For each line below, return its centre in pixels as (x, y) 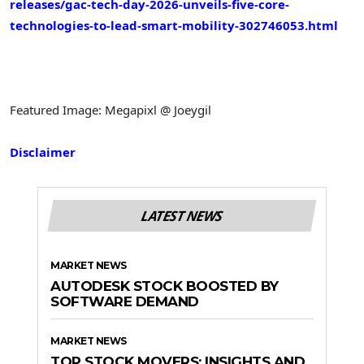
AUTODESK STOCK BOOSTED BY (165, 286)
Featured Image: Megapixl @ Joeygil (110, 110)
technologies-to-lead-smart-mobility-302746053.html (174, 25)
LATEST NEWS (182, 215)
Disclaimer (43, 152)
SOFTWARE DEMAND (125, 301)
